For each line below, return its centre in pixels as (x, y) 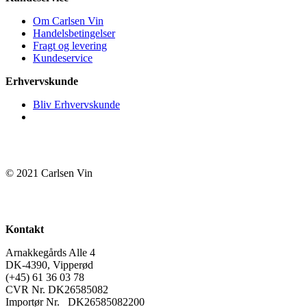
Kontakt (25, 229)
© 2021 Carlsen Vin (49, 173)
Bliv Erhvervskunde (76, 104)
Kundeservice (63, 58)
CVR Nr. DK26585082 (57, 289)
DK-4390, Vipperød (49, 265)
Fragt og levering (70, 45)
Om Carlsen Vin (68, 21)
